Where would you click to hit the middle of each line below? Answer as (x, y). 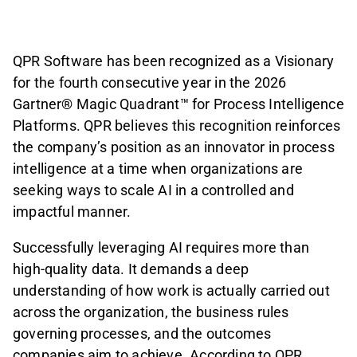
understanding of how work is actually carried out (171, 291)
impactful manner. (72, 212)
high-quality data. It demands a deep (131, 269)
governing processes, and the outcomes (142, 334)
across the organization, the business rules (151, 312)
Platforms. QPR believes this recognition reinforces (177, 126)
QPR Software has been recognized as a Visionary (174, 61)
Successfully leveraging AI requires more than (161, 248)
